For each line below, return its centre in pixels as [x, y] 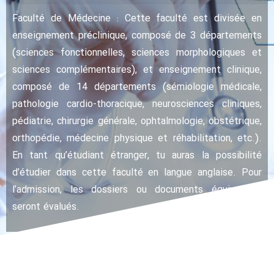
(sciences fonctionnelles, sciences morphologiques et [137, 53]
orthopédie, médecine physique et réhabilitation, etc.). [137, 139]
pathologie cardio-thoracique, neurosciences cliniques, [137, 105]
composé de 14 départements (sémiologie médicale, [137, 87]
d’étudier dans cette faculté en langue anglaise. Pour [137, 173]
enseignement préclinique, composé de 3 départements [137, 36]
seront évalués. [46, 207]
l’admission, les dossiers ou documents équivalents [137, 190]
